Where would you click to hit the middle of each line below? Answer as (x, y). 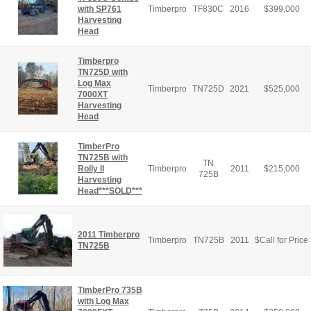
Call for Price (284, 240)
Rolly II (91, 168)
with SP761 (99, 9)
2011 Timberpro (108, 234)
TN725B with (102, 157)
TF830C (208, 9)
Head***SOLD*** (110, 191)
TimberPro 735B (110, 290)
